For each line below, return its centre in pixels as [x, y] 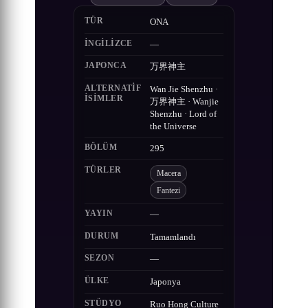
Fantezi [168, 190]
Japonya [165, 282]
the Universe [173, 126]
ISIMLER [103, 98]
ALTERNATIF [113, 88]
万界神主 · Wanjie [184, 101]
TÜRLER [103, 170]
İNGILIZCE [108, 43]
